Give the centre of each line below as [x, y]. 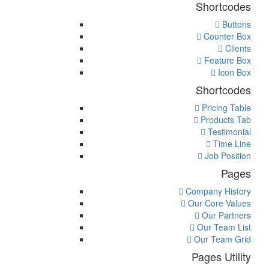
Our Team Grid [221, 239]
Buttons [235, 24]
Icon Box [233, 72]
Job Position [227, 156]
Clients [237, 48]
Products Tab [225, 120]
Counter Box [226, 36]
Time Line [231, 144]
